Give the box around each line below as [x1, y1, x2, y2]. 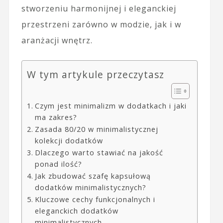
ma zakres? [34, 112, 77, 122]
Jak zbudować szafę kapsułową [34, 171, 151, 181]
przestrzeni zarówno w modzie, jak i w [21, 18, 181, 30]
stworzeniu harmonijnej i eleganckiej [21, 2, 176, 14]
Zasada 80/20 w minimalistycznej [34, 124, 158, 134]
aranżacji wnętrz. [21, 34, 93, 46]
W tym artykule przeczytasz [26, 68, 164, 82]
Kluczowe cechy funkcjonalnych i [34, 194, 155, 204]
